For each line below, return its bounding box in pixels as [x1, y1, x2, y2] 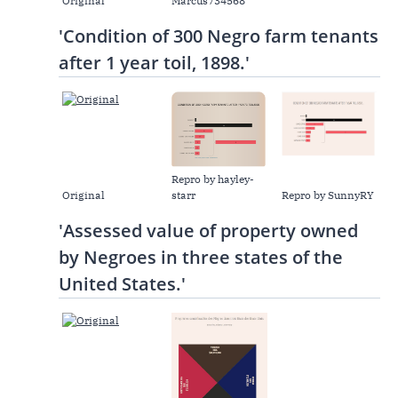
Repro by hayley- [171, 172, 255, 187]
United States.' [59, 272, 186, 297]
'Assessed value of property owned [59, 219, 358, 243]
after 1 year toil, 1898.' [59, 51, 250, 76]
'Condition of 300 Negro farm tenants [59, 24, 378, 49]
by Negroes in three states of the [59, 245, 343, 270]
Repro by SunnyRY [281, 188, 374, 203]
